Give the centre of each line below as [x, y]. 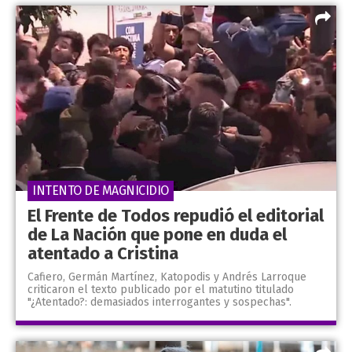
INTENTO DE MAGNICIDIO [101, 191]
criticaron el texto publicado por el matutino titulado [161, 290]
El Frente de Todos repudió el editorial [176, 216]
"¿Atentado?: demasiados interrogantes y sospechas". [159, 302]
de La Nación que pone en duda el [157, 235]
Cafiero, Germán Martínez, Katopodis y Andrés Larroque [167, 277]
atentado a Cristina [103, 254]
